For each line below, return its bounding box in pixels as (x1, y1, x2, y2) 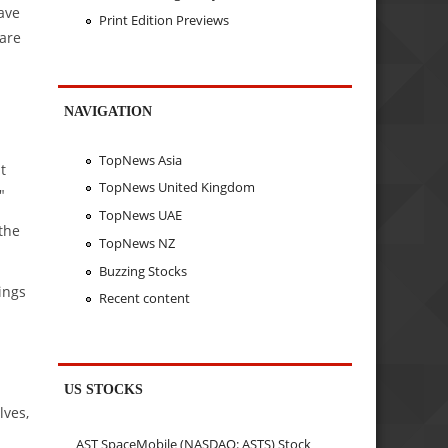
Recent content (98, 289, 190, 308)
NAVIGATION (64, 103, 153, 120)
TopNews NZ (98, 233, 175, 252)
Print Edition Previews (98, 11, 229, 30)
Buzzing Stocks (98, 261, 187, 280)
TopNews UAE (98, 206, 182, 225)
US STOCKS (64, 381, 144, 398)
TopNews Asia (98, 150, 182, 169)
